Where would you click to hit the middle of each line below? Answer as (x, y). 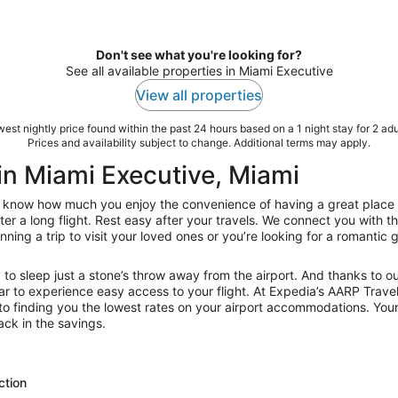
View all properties (199, 95)
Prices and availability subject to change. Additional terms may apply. (199, 142)
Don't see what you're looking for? (199, 54)
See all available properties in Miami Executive (199, 70)
